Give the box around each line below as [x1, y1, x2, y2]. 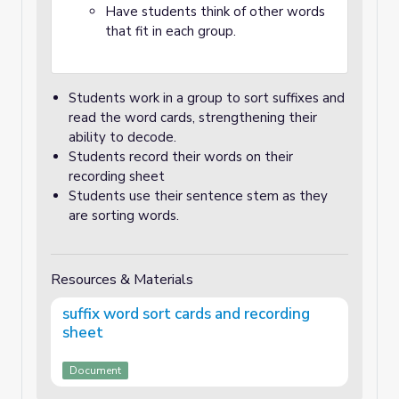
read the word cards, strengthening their [69, 109, 317, 126]
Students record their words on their [69, 148, 293, 166]
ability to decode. [69, 128, 180, 146]
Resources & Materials [51, 270, 193, 289]
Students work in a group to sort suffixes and [69, 89, 345, 107]
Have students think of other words [105, 3, 325, 20]
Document [69, 363, 121, 378]
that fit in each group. [105, 22, 236, 40]
